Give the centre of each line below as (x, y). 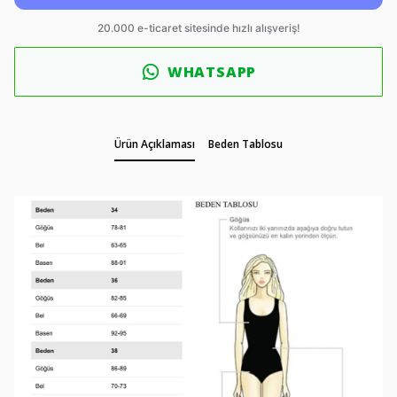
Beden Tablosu (245, 144)
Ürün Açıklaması (155, 144)
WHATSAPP (212, 71)
